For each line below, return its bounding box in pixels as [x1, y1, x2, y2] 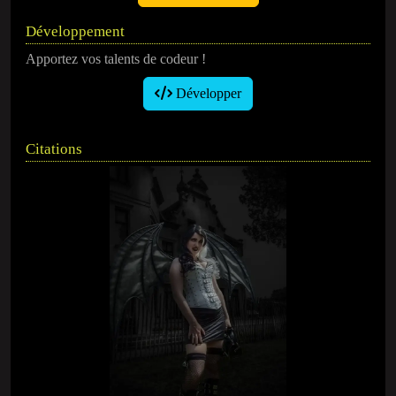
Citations [26, 141, 82, 158]
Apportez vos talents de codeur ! [26, 51, 206, 67]
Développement [26, 23, 125, 41]
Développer [172, 86, 241, 102]
